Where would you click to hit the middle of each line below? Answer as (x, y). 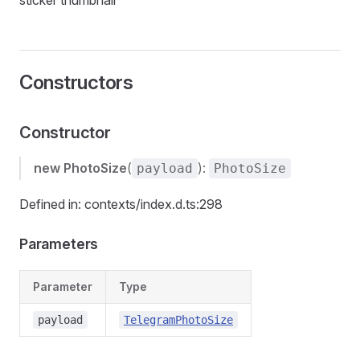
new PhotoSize (80, 168)
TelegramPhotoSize (178, 320)
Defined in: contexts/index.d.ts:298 (121, 204)
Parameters (59, 244)
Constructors (76, 82)
